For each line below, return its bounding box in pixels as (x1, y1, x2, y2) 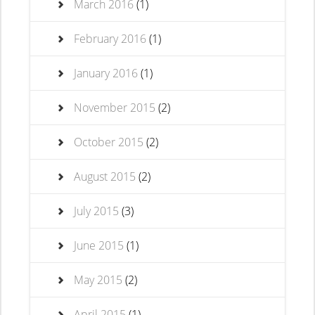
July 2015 (74, 203, 120, 219)
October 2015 (74, 134, 144, 150)
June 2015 (74, 238, 124, 253)
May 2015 (74, 272, 123, 288)
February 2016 (74, 31, 147, 46)
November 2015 (74, 100, 156, 115)
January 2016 (74, 65, 139, 81)
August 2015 (74, 169, 136, 184)
